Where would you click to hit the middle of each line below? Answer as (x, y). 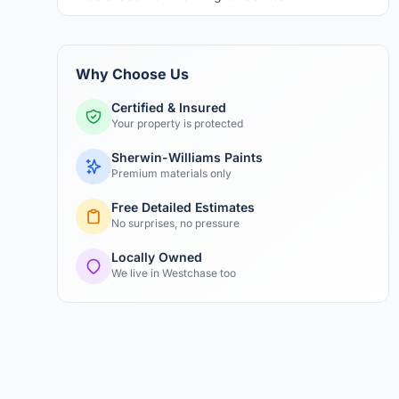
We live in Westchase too (174, 273)
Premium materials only (171, 173)
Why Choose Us (132, 74)
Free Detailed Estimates (183, 207)
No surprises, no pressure (175, 223)
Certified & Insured (169, 107)
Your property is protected (177, 123)
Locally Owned (157, 257)
